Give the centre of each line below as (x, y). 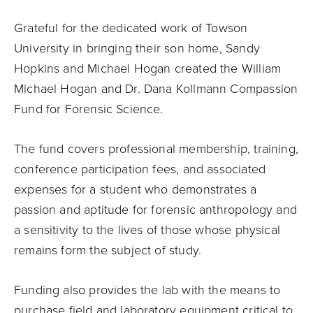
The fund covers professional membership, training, (156, 149)
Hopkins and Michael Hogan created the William (148, 68)
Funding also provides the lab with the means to (147, 290)
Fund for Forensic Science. (89, 109)
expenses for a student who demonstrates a (136, 189)
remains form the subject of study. (108, 250)
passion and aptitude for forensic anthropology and (155, 210)
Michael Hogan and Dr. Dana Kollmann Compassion (156, 89)
